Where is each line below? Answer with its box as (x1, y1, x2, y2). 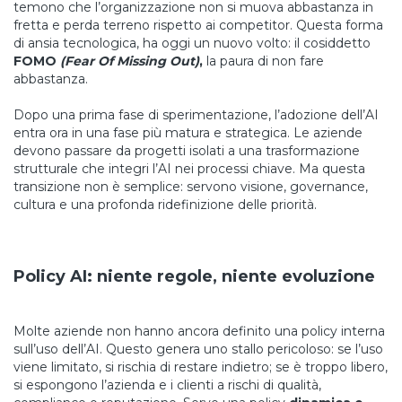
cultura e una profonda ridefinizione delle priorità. (13, 197, 317, 213)
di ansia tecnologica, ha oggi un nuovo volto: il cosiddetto (13, 35, 371, 51)
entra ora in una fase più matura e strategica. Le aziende (13, 125, 363, 141)
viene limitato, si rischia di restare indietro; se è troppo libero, (13, 359, 388, 375)
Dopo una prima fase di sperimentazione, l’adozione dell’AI (13, 107, 379, 123)
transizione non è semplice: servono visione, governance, (13, 179, 368, 195)
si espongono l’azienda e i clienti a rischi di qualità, (13, 377, 321, 393)
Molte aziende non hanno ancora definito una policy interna (13, 323, 385, 339)
